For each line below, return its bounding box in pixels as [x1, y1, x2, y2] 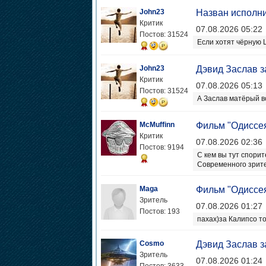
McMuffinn [139, 121, 175, 129]
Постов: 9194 [139, 143, 184, 151]
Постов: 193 [139, 207, 180, 216]
